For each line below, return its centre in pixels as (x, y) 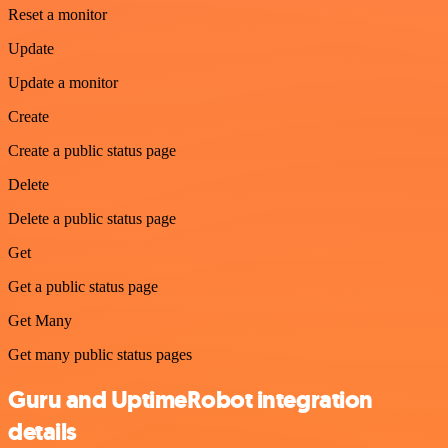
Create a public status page (92, 150)
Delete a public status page (92, 218)
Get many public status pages (100, 354)
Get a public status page (83, 286)
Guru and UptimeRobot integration (190, 399)
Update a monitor (63, 82)
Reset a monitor (57, 14)
